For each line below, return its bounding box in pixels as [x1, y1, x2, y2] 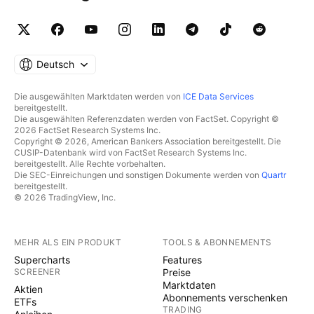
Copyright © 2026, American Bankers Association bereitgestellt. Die [14, 136, 281, 146]
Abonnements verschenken [163, 292, 287, 303]
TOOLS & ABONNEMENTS [163, 237, 272, 247]
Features [163, 254, 202, 266]
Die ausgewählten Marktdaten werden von [14, 91, 183, 102]
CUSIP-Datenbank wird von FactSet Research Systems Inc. [14, 147, 247, 158]
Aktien [14, 283, 43, 295]
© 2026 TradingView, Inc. [14, 192, 116, 203]
